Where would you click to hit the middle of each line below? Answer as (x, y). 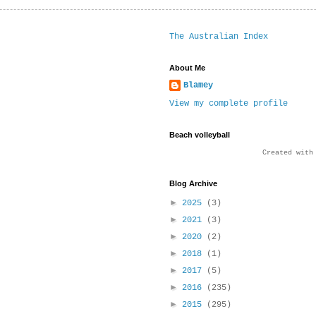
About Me (187, 68)
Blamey (198, 86)
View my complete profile (229, 104)
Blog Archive (193, 184)
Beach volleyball (200, 135)
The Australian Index (219, 37)
